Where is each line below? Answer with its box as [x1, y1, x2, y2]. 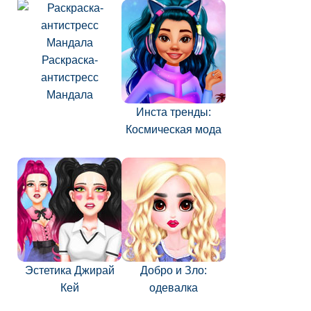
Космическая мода [126, 124, 221, 135]
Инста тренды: [136, 106, 211, 118]
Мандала [46, 89, 93, 101]
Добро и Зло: [140, 264, 207, 276]
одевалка [149, 282, 198, 294]
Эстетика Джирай [24, 264, 115, 276]
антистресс [40, 72, 99, 83]
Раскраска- [41, 54, 98, 66]
